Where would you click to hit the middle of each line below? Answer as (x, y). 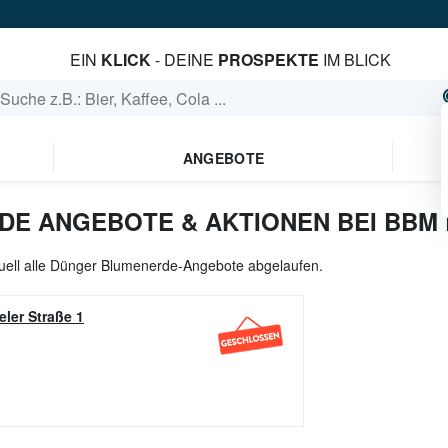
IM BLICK (354, 59)
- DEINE (184, 59)
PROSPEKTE (268, 59)
